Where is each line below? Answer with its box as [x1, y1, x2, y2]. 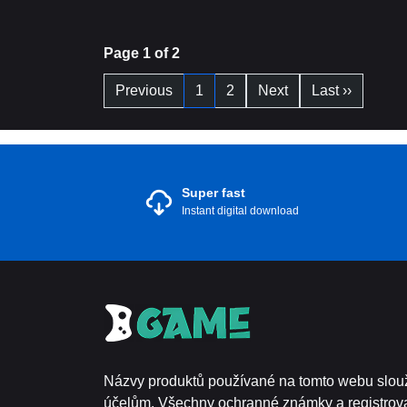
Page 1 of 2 [104, 45, 180, 61]
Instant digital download [182, 204, 299, 217]
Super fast [182, 185, 245, 200]
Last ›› [312, 83, 352, 98]
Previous [115, 83, 173, 98]
